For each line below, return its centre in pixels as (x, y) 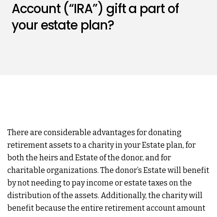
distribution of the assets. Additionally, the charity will (105, 195)
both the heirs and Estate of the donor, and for (89, 158)
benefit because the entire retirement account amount (106, 208)
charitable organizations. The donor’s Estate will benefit (108, 170)
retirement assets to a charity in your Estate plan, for (101, 145)
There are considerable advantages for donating (94, 132)
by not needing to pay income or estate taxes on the (100, 183)
